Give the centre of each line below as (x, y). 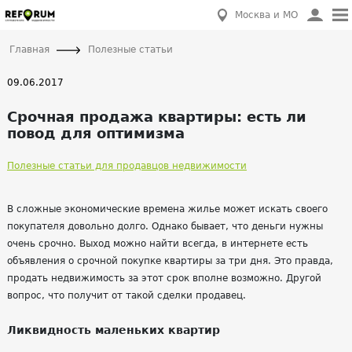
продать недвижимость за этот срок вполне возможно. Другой (164, 278)
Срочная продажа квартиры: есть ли (157, 117)
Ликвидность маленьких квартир (114, 330)
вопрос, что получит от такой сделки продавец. (126, 295)
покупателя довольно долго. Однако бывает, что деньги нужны (165, 226)
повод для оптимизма (96, 133)
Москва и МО (266, 15)
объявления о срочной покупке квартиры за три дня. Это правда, (170, 261)
